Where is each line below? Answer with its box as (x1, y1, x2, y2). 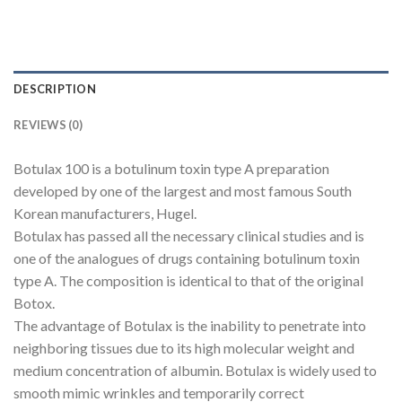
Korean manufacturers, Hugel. (13, 205, 197, 223)
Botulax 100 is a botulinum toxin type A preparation (13, 160, 329, 178)
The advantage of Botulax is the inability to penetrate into (13, 317, 366, 335)
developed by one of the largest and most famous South (13, 182, 352, 200)
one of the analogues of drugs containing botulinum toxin (13, 249, 360, 267)
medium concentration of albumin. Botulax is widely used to (13, 362, 377, 380)
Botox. (13, 294, 55, 312)
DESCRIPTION (13, 82, 96, 97)
